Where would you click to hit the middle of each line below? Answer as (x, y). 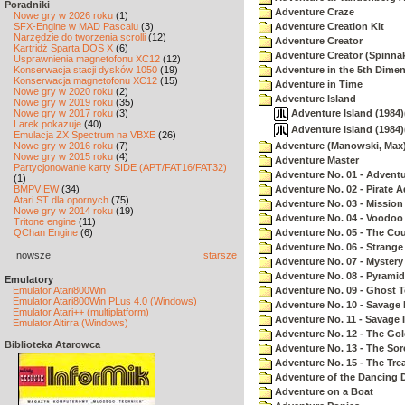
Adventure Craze (313, 12)
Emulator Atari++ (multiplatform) (81, 312)
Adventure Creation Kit (328, 26)
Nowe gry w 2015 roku (63, 156)
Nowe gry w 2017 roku (63, 113)
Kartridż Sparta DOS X (63, 48)
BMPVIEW (36, 189)
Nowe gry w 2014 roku (63, 211)
